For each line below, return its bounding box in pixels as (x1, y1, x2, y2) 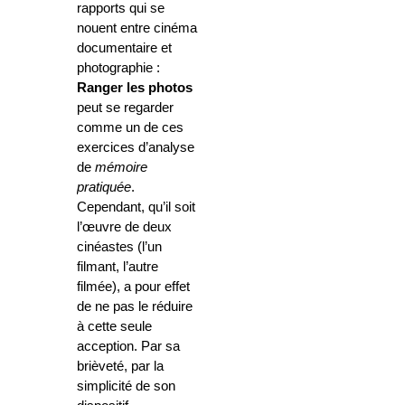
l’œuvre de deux (77, 220, 172, 235)
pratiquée (77, 180, 131, 195)
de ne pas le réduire (77, 299, 193, 315)
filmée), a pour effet (77, 279, 190, 295)
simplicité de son (77, 379, 175, 394)
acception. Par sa (77, 339, 180, 354)
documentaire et (77, 41, 172, 56)
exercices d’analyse (77, 140, 194, 155)
